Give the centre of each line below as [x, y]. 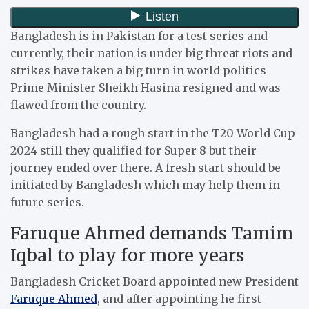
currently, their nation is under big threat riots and [151, 53]
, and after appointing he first [179, 298]
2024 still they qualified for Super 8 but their [133, 150]
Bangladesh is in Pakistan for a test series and [139, 36]
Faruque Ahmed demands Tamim [152, 233]
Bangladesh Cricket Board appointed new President [154, 281]
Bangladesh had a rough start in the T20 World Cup [153, 133]
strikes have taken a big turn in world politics [138, 70]
